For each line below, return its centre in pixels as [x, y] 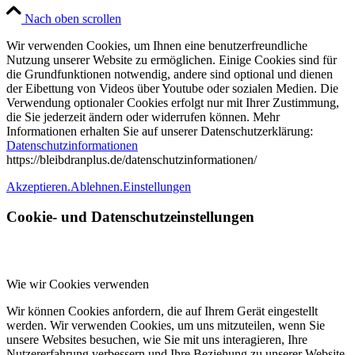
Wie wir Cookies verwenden [78, 284]
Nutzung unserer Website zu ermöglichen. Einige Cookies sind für [172, 59]
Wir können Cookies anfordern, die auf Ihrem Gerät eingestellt [162, 311]
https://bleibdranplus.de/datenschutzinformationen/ [132, 159]
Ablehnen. [97, 186]
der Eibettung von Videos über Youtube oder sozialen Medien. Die [172, 88]
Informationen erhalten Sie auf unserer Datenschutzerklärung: [160, 131]
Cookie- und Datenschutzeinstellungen [130, 217]
